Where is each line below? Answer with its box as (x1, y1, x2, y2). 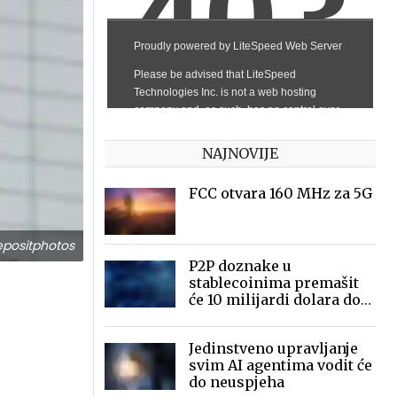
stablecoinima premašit (189, 274, 359, 292)
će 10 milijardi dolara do (189, 291, 361, 308)
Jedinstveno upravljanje (189, 339, 358, 357)
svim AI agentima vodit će (189, 356, 372, 374)
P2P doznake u (189, 257, 292, 275)
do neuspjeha (189, 373, 284, 391)
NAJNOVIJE (202, 144, 278, 162)
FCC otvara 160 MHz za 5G (189, 184, 372, 202)
